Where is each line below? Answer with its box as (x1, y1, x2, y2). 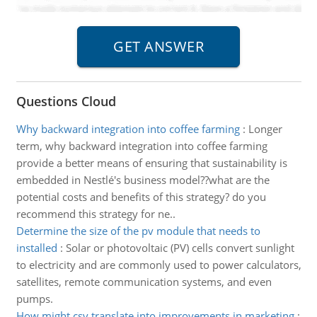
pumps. (16, 292, 53, 306)
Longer (248, 122, 282, 136)
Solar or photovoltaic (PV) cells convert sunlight (65, 241, 294, 255)
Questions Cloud (16, 93, 116, 110)
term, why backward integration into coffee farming (16, 139, 267, 153)
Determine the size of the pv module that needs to (16, 224, 260, 238)
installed (16, 241, 57, 255)
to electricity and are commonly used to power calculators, (16, 258, 301, 272)
